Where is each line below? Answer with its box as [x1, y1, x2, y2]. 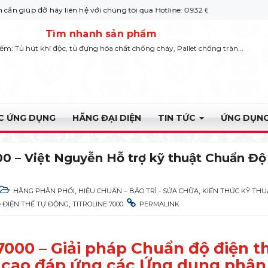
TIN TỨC [158, 112, 198, 123]
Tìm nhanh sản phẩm [45, 28, 157, 39]
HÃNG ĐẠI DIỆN [72, 112, 141, 123]
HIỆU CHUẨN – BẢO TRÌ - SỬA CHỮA [78, 187, 199, 195]
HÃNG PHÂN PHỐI [13, 187, 75, 195]
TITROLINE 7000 [72, 200, 124, 208]
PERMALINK [139, 200, 180, 208]
